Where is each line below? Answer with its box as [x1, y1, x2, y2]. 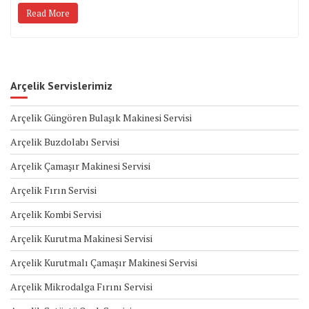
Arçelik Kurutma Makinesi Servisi [10, 231, 152, 245]
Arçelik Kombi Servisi [10, 207, 101, 221]
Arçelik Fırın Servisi [10, 183, 97, 197]
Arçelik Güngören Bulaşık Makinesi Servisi [10, 110, 192, 124]
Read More [26, 6, 70, 19]
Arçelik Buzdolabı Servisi [10, 134, 119, 148]
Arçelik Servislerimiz [10, 78, 112, 92]
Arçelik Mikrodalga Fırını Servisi [10, 279, 152, 293]
